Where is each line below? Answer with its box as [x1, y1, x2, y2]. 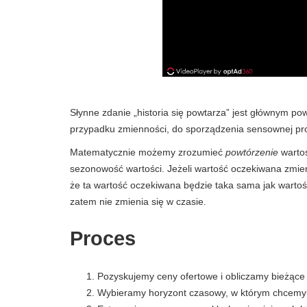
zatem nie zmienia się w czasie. [70, 196, 206, 207]
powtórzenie [225, 147, 281, 158]
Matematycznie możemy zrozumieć [70, 147, 225, 158]
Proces [70, 228, 136, 249]
